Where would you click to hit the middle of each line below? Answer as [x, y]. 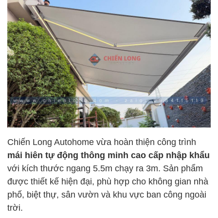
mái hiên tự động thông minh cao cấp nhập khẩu [109, 154]
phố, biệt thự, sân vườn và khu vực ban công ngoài [107, 194]
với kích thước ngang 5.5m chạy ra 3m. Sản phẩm [105, 168]
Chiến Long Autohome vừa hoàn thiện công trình [102, 141]
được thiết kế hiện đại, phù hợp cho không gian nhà [108, 181]
